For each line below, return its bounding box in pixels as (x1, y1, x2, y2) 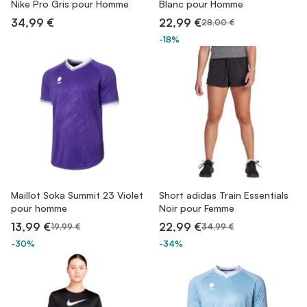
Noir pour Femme (159, 202, 234, 214)
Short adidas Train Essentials (159, 189, 288, 201)
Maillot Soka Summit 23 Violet (11, 189, 143, 201)
